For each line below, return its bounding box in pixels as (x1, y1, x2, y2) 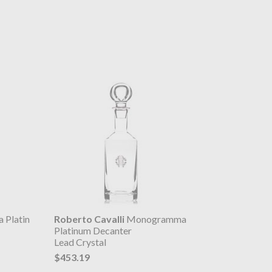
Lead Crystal (53, 236, 106, 248)
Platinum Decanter (53, 225, 132, 237)
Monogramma (124, 213, 186, 225)
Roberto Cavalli (53, 213, 124, 225)
